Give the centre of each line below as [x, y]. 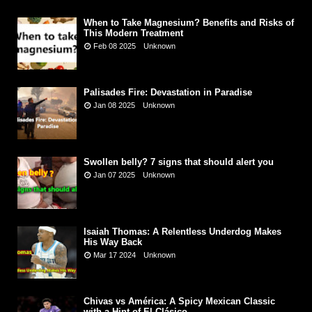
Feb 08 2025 [114, 46]
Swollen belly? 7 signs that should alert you [179, 162]
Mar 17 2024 [114, 255]
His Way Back [113, 242]
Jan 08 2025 [113, 106]
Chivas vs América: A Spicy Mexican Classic [179, 302]
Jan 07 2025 [113, 175]
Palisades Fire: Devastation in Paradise [168, 93]
